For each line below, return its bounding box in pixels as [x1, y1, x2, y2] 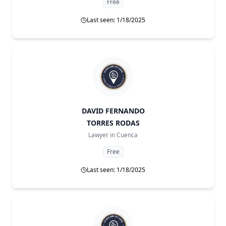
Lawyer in [88, 131, 115, 139]
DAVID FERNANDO [81, 106, 145, 116]
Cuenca [117, 131, 138, 139]
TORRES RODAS [86, 118, 140, 128]
